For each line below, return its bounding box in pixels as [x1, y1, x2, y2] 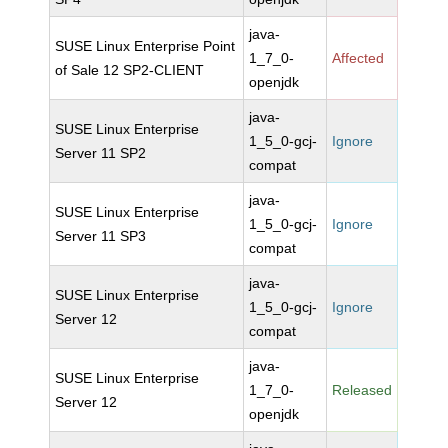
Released [332, 382, 393, 398]
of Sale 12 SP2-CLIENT [55, 62, 205, 78]
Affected [332, 50, 385, 66]
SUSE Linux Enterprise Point [55, 38, 236, 54]
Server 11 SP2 [55, 145, 147, 161]
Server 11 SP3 [55, 228, 147, 244]
